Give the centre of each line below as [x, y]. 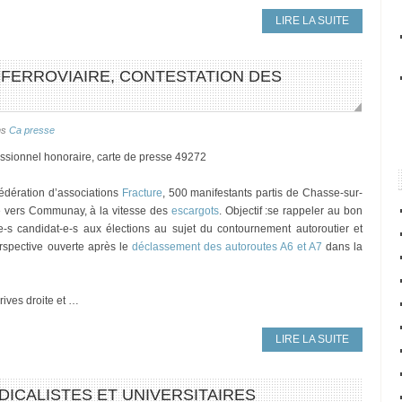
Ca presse [32, 130]
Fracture [142, 193]
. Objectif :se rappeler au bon [291, 211]
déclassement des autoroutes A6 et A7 [227, 247]
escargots [195, 211]
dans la [342, 247]
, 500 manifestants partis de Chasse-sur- [262, 193]
